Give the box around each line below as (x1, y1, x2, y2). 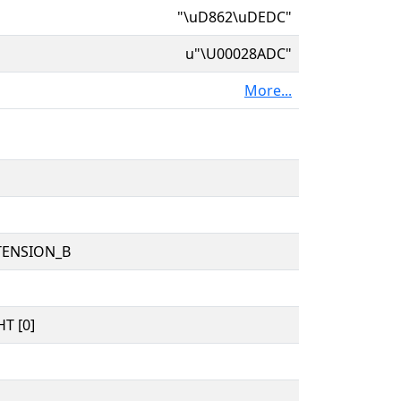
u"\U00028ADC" (185, 43, 292, 64)
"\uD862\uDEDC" (177, 6, 292, 27)
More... (244, 80, 292, 100)
